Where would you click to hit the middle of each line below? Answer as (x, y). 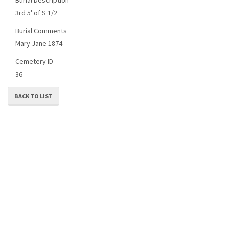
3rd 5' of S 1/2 (36, 13)
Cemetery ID (34, 61)
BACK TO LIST (33, 96)
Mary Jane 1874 (39, 43)
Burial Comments (41, 30)
